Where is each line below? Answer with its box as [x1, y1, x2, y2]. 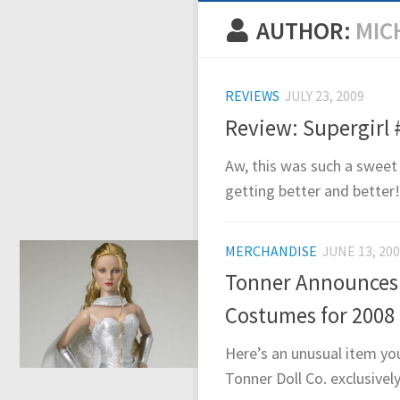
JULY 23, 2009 [285, 87, 364, 104]
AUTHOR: [256, 15, 356, 46]
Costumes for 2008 [225, 302, 395, 330]
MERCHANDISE [225, 241, 317, 260]
